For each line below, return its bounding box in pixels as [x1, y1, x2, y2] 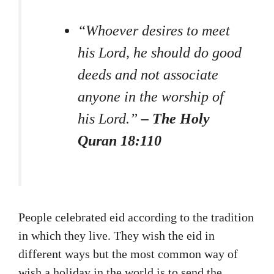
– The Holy [141, 111, 210, 127]
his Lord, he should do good [78, 45, 242, 61]
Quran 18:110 [78, 133, 161, 149]
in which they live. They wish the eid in [18, 229, 215, 243]
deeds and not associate [78, 67, 218, 83]
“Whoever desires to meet [78, 23, 230, 39]
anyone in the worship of [78, 89, 224, 105]
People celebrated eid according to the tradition [18, 210, 254, 224]
